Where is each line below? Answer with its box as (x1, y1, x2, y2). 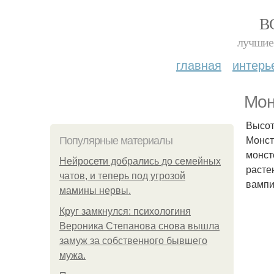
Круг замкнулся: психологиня (59, 206, 191, 217)
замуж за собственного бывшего (59, 235, 207, 246)
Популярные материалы (59, 135, 172, 147)
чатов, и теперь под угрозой (59, 171, 185, 181)
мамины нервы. (59, 185, 131, 196)
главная (176, 56, 221, 73)
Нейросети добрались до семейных (59, 156, 221, 166)
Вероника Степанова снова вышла (59, 221, 220, 231)
